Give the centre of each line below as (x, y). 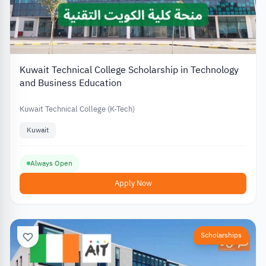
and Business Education (71, 83)
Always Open (51, 163)
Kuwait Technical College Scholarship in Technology (129, 70)
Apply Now (133, 183)
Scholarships (221, 235)
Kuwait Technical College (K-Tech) (77, 109)
